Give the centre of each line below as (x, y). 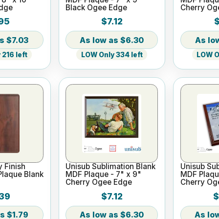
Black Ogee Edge (97, 7)
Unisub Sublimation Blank (111, 167)
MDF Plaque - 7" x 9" (104, 175)
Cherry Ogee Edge (99, 182)
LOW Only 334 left (112, 55)
